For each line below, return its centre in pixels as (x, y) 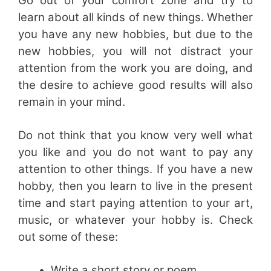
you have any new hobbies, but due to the (135, 34)
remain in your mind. (72, 102)
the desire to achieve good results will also (135, 85)
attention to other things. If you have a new (135, 169)
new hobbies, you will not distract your (135, 51)
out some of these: (68, 237)
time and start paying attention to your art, (135, 203)
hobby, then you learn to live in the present (135, 186)
